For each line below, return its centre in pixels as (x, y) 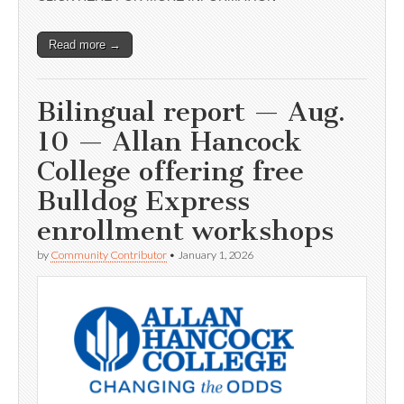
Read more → (85, 44)
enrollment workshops (185, 230)
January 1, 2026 (216, 254)
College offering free (170, 171)
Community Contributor (109, 254)
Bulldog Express (143, 201)
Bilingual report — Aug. (191, 111)
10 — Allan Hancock (170, 141)
